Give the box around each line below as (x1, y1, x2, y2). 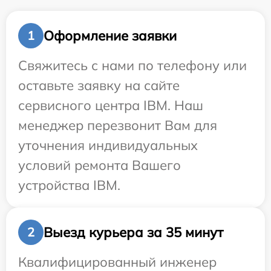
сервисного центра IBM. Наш (18, 97, 203, 114)
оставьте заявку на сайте (18, 77, 180, 94)
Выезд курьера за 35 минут (44, 223, 223, 241)
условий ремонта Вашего (18, 157, 181, 174)
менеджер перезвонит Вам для (18, 117, 217, 134)
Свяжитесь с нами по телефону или (18, 57, 247, 74)
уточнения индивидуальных (18, 137, 198, 154)
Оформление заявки (44, 27, 177, 44)
